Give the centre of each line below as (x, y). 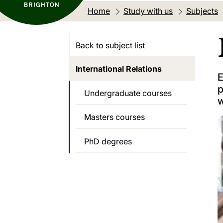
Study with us (148, 11)
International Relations (119, 69)
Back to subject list (110, 46)
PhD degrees (108, 142)
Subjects (202, 11)
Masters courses (114, 117)
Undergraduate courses (128, 93)
